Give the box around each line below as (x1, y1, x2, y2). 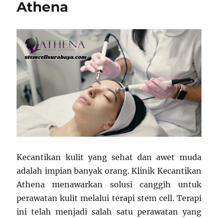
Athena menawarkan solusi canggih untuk (17, 180, 201, 190)
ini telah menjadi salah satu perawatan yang (17, 207, 201, 217)
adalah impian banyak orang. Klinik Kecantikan (17, 166, 201, 176)
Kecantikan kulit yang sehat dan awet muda (17, 152, 201, 163)
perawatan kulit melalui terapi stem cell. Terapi (17, 193, 201, 203)
